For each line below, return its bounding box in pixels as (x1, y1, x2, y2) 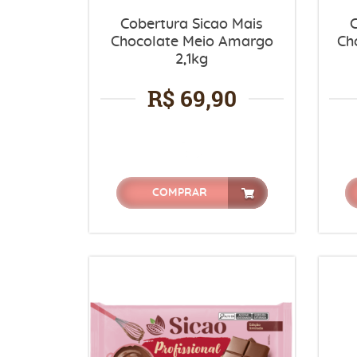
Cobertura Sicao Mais (120, 17, 264, 32)
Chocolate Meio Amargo (110, 34, 273, 49)
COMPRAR (151, 186, 208, 198)
